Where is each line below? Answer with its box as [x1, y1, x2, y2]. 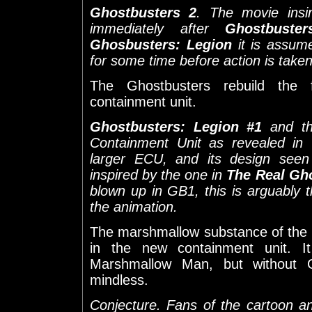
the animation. [90, 198, 178, 214]
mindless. [90, 272, 148, 288]
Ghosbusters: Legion [90, 36, 232, 52]
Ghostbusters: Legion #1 [90, 118, 263, 134]
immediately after [90, 20, 226, 36]
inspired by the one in [90, 166, 227, 182]
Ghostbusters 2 [90, 4, 197, 20]
